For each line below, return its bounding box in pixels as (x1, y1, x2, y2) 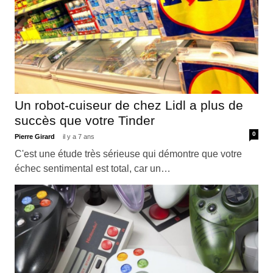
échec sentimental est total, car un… (14, 163, 171, 174)
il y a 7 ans (62, 133, 94, 141)
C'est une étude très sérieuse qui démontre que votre (14, 149, 242, 160)
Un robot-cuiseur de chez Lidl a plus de (14, 98, 243, 113)
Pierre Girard (14, 133, 57, 141)
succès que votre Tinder (14, 113, 155, 128)
